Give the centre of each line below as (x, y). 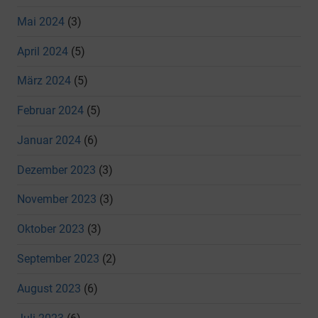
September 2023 (58, 259)
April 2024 (43, 51)
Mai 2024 (41, 21)
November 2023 (57, 199)
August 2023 (49, 288)
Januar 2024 (49, 140)
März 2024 (44, 81)
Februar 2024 (50, 111)
